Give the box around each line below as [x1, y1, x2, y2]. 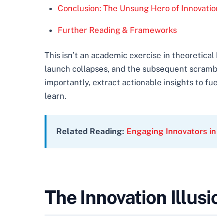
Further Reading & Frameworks [57, 25, 177, 35]
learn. [45, 91, 66, 101]
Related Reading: [56, 126, 124, 136]
